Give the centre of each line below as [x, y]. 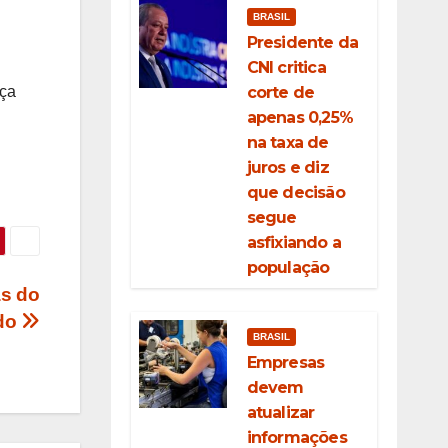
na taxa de [287, 142]
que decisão [295, 192]
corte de [280, 92]
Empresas [285, 362]
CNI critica [286, 67]
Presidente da [302, 42]
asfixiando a [293, 242]
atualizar [280, 412]
